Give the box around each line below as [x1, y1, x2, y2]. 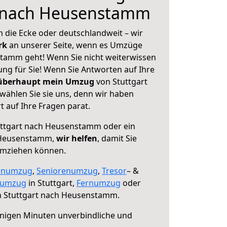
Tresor [102, 165, 127, 176]
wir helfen [56, 133, 97, 144]
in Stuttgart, [26, 177, 77, 188]
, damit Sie [97, 133, 137, 144]
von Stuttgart [94, 76, 147, 87]
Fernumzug [77, 177, 121, 188]
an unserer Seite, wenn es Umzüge [9, 40, 142, 51]
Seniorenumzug [36, 165, 98, 176]
